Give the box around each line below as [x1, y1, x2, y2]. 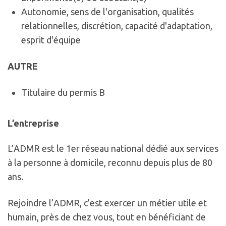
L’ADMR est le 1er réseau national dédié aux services [8, 143, 218, 154]
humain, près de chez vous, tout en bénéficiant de [8, 212, 206, 222]
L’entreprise [8, 118, 59, 129]
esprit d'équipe [21, 35, 81, 45]
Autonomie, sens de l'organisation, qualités [21, 7, 194, 17]
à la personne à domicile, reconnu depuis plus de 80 [8, 157, 212, 168]
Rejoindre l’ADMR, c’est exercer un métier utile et [8, 198, 207, 208]
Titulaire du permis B [21, 87, 105, 98]
